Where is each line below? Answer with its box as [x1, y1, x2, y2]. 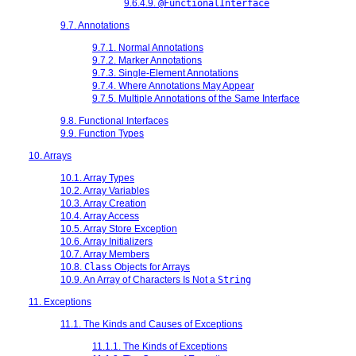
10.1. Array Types [60, 172, 134, 184]
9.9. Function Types [60, 127, 144, 139]
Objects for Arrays [112, 261, 190, 273]
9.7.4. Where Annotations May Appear [92, 79, 254, 91]
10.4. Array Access [60, 210, 139, 222]
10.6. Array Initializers [60, 235, 153, 247]
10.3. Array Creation [60, 197, 146, 209]
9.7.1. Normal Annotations [92, 41, 203, 53]
